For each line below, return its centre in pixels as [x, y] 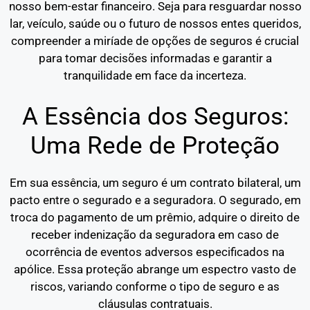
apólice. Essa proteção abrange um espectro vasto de [155, 269]
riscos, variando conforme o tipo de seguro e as [155, 286]
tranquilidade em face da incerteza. [155, 75]
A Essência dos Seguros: [155, 116]
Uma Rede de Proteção [155, 145]
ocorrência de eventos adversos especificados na [155, 252]
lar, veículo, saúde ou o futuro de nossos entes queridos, [155, 24]
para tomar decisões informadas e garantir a [155, 58]
